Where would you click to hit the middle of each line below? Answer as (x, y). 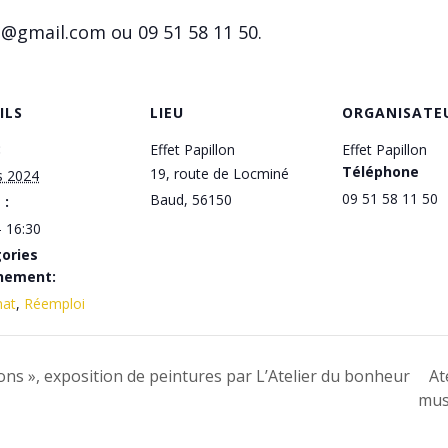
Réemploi (54, 303)
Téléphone (380, 171)
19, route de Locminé (219, 173)
